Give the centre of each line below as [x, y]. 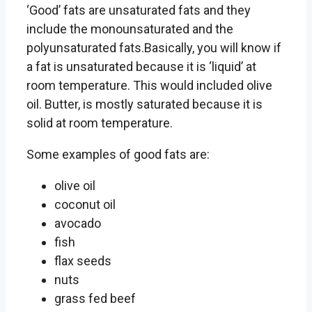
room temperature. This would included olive [149, 85]
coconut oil [85, 204]
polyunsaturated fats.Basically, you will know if [154, 47]
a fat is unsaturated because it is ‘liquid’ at [141, 66]
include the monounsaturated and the [130, 29]
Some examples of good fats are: [118, 154]
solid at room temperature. [100, 123]
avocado [78, 223]
